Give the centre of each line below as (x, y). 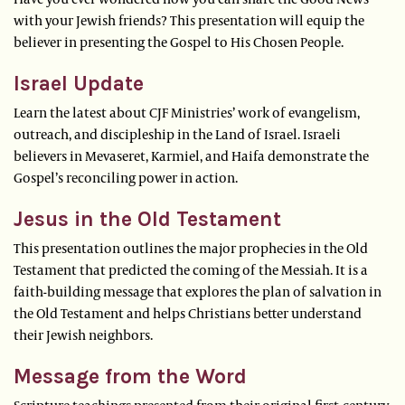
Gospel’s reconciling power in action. (127, 178)
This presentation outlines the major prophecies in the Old (191, 248)
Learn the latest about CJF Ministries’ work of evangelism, (187, 113)
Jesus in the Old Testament (147, 220)
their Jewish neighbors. (85, 335)
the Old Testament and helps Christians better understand (188, 313)
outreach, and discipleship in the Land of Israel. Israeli (177, 134)
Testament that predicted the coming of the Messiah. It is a (191, 270)
